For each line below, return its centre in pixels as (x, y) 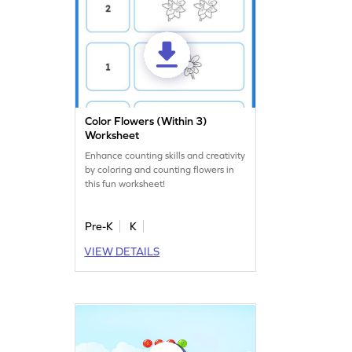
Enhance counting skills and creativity (165, 156)
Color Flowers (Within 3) (147, 121)
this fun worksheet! (125, 184)
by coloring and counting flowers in (160, 170)
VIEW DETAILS (122, 252)
